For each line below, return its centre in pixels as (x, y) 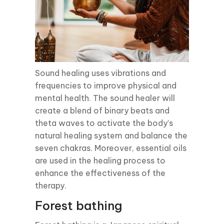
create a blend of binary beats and (102, 110)
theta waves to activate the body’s (104, 123)
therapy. (51, 185)
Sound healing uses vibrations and (100, 73)
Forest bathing (78, 205)
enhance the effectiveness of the (100, 173)
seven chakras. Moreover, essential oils (111, 148)
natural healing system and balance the (111, 135)
